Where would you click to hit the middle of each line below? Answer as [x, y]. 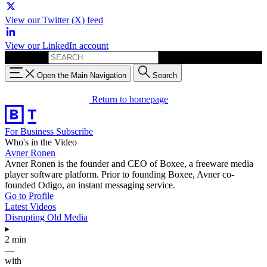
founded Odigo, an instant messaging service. [90, 185]
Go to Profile [29, 195]
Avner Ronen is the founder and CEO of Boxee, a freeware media [129, 163]
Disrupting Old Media [46, 217]
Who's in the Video [41, 142]
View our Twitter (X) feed [54, 20]
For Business [30, 131]
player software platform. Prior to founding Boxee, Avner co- [119, 174]
